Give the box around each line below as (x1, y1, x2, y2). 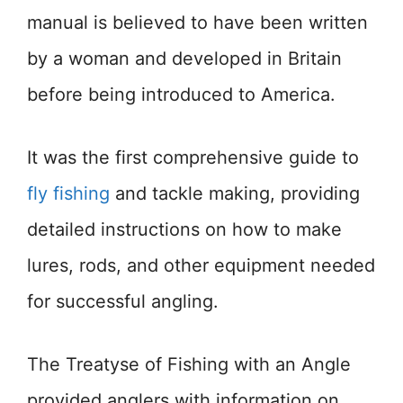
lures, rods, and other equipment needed (27, 255, 375, 277)
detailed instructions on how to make (27, 219, 342, 241)
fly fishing (27, 183, 110, 205)
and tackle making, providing (110, 183, 360, 205)
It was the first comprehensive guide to (27, 147, 359, 169)
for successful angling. (27, 291, 219, 313)
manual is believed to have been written (27, 12, 368, 34)
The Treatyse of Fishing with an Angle (27, 354, 351, 376)
